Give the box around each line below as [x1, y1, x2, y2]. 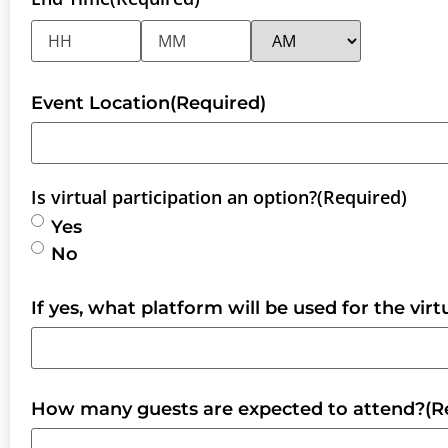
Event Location [31, 91, 170, 114]
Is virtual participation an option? [31, 184, 317, 209]
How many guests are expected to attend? [31, 398, 425, 421]
